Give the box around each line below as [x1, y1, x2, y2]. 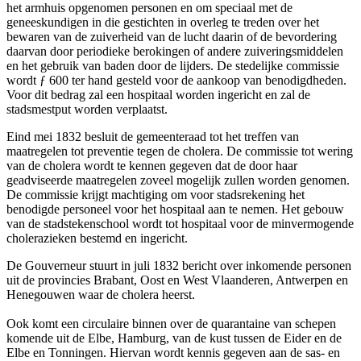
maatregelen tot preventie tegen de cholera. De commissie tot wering [6, 143, 353, 158]
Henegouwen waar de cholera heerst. [6, 287, 195, 301]
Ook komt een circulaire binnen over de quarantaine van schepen [6, 316, 336, 330]
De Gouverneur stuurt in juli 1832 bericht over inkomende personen [6, 258, 351, 272]
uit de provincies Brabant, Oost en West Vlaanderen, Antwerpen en [6, 272, 348, 287]
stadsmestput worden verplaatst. [6, 102, 168, 116]
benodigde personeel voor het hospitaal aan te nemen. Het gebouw [6, 201, 344, 216]
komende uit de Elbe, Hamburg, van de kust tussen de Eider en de [6, 330, 342, 345]
